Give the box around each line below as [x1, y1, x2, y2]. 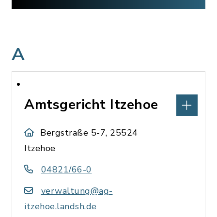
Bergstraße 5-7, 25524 [40, 127, 138, 139]
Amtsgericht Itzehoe [24, 95, 158, 114]
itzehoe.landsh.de [24, 201, 97, 212]
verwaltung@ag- [41, 185, 113, 197]
